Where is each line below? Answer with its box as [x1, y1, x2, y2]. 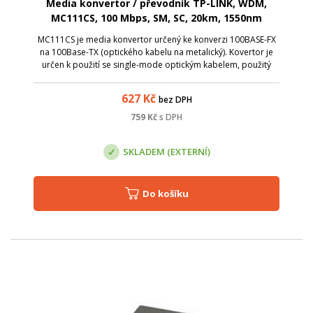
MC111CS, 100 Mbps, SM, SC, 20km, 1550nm [51, 11, 262, 25]
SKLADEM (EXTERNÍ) [122, 145, 210, 158]
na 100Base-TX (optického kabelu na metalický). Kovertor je [40, 46, 273, 59]
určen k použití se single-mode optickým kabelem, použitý [42, 59, 271, 71]
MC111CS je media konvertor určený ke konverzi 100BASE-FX [37, 34, 276, 46]
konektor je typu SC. [117, 71, 196, 84]
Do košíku [149, 187, 189, 201]
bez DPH [158, 94, 192, 106]
